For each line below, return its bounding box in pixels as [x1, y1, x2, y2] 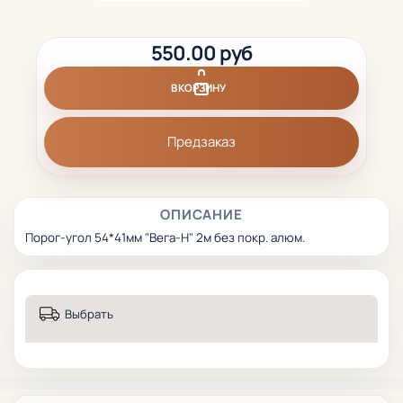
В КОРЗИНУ [170, 81, 226, 95]
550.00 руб [150, 38, 253, 67]
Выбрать [65, 306, 113, 323]
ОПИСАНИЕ [159, 204, 244, 224]
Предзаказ [167, 132, 236, 152]
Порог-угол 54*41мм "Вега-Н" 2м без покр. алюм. [25, 228, 305, 246]
